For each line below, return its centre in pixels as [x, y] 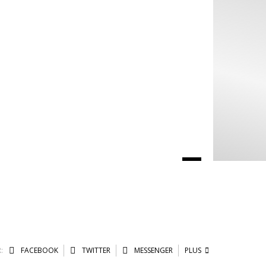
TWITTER [95, 251]
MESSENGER [152, 251]
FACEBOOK [38, 251]
